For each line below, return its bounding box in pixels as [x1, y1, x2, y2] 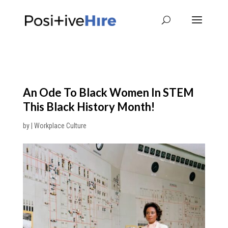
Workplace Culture [34, 122, 87, 130]
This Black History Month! [22, 100, 155, 113]
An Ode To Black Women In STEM [22, 85, 194, 99]
